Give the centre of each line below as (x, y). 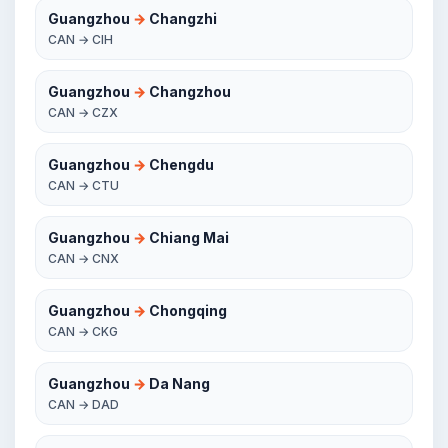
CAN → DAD (83, 404)
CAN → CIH (80, 39)
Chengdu (180, 164)
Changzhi (181, 18)
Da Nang (178, 383)
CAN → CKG (83, 331)
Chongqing (186, 310)
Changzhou (188, 91)
